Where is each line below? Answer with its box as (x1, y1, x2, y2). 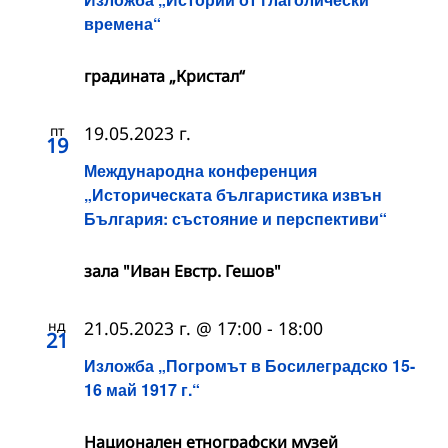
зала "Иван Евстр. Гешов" (84, 260, 281, 283)
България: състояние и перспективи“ (84, 207, 387, 231)
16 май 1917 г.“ (84, 378, 200, 402)
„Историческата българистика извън (84, 183, 382, 207)
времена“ (84, 11, 161, 35)
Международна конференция (84, 159, 317, 183)
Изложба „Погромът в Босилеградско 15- (84, 354, 415, 378)
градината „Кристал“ (84, 64, 245, 87)
